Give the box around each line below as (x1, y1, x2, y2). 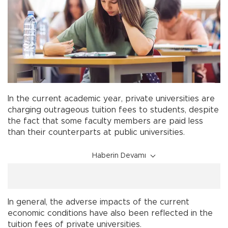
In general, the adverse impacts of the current (8, 198, 189, 207)
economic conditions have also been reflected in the (8, 209, 213, 218)
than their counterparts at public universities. (8, 128, 185, 137)
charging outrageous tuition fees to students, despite (8, 106, 219, 115)
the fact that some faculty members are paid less (8, 117, 203, 126)
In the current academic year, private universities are (8, 95, 215, 103)
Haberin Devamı (92, 152, 146, 160)
